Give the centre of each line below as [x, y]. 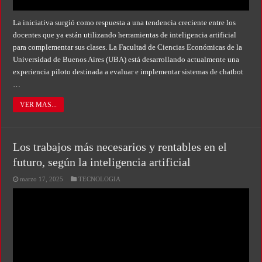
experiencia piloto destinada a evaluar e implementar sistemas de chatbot [128, 72]
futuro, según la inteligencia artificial [102, 162]
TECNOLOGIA [100, 179]
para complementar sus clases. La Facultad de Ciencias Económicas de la [128, 47]
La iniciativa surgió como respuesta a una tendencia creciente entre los [125, 23]
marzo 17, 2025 [42, 179]
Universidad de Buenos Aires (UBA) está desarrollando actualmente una [126, 59]
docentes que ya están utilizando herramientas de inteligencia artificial [125, 35]
